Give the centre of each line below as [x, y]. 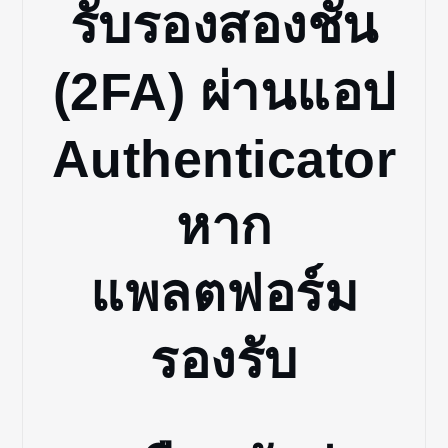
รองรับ [224, 359]
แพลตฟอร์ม [224, 292]
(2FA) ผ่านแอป [224, 91]
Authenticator [224, 158]
